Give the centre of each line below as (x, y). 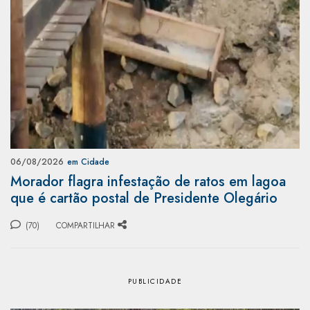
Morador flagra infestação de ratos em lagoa (148, 181)
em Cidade (88, 162)
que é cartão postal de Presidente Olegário (144, 198)
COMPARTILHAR (85, 225)
